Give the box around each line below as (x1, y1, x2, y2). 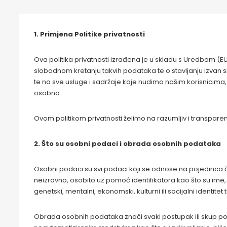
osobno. (34, 88, 61, 98)
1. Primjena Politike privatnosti (34, 29, 145, 39)
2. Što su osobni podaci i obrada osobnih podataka (34, 139, 221, 148)
